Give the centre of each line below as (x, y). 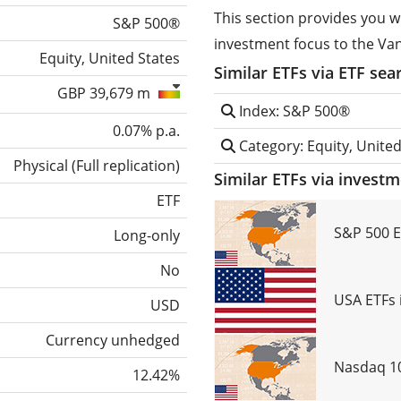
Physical (41, 165)
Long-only (147, 235)
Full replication (126, 165)
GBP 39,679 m (106, 93)
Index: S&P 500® (293, 111)
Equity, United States (110, 58)
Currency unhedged (113, 340)
